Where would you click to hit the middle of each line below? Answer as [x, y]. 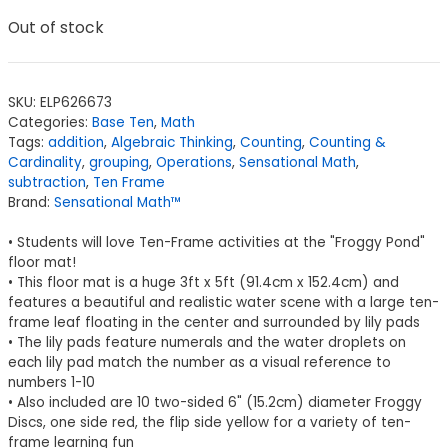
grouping [119, 163]
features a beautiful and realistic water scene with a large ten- [223, 303]
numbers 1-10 [51, 383]
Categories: [50, 123]
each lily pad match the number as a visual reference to [199, 363]
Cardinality [45, 163]
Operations [194, 163]
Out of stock [56, 27]
